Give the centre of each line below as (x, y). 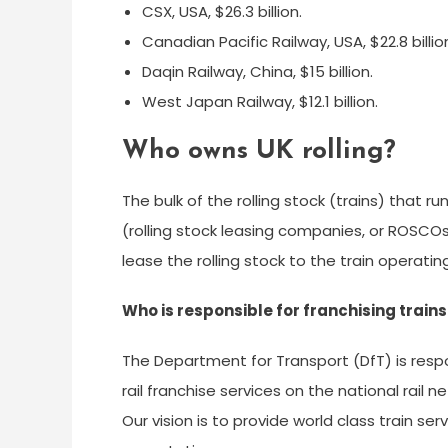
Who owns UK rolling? (259, 151)
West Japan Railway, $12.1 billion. (260, 101)
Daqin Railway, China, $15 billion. (257, 71)
